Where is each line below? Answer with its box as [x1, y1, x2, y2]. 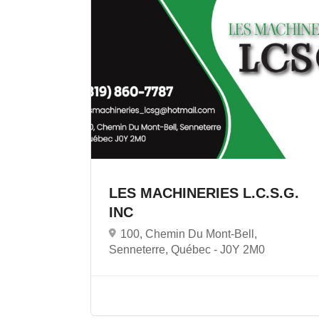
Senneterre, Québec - [109, 243, 220, 256]
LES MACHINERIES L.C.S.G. [109, 184, 299, 201]
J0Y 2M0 [220, 243, 265, 256]
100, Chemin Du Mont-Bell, [120, 227, 257, 240]
